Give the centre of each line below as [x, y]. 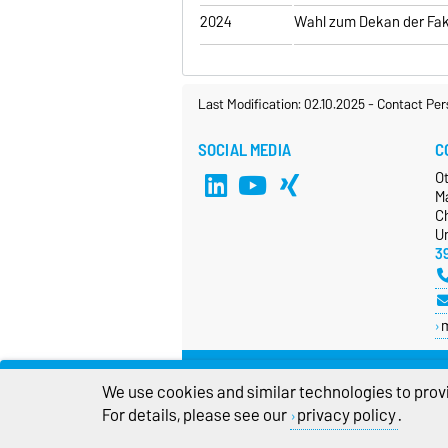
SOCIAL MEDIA [244, 149]
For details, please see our [196, 414]
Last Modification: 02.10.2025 [283, 103]
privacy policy [346, 414]
